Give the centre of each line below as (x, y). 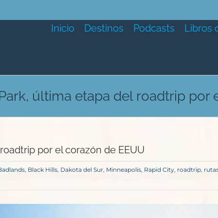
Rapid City (159, 170)
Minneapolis (124, 170)
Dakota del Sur (82, 170)
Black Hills (43, 170)
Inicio (63, 28)
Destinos (104, 28)
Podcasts (154, 28)
